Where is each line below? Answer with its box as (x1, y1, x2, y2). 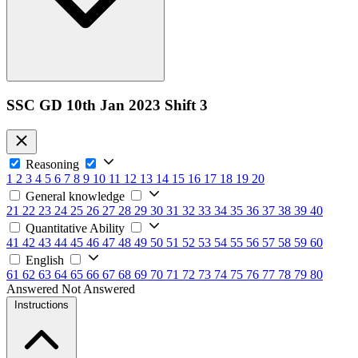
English (26, 253, 64, 267)
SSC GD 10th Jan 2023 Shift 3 (6, 97, 208, 114)
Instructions (14, 298, 69, 311)
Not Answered (62, 281, 135, 296)
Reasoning (26, 157, 79, 171)
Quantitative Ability (26, 221, 125, 235)
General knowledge (26, 189, 125, 203)
